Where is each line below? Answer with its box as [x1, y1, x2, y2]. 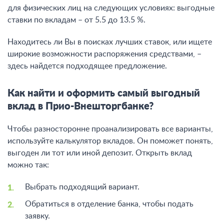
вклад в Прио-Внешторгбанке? [7, 101, 153, 111]
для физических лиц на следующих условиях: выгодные [7, 4, 214, 12]
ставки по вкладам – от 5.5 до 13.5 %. [7, 16, 145, 24]
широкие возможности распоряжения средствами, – [7, 50, 201, 58]
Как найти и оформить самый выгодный [7, 88, 200, 98]
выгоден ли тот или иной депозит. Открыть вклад [7, 149, 192, 157]
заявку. [25, 212, 50, 220]
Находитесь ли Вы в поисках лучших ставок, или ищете [7, 38, 212, 46]
